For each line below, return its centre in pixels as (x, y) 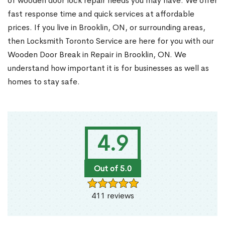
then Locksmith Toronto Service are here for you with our (111, 41)
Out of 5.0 (113, 169)
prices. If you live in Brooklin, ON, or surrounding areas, (106, 28)
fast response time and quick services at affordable (101, 14)
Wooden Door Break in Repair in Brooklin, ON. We (97, 55)
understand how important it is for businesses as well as (108, 68)
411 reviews (113, 196)
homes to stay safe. (44, 82)
